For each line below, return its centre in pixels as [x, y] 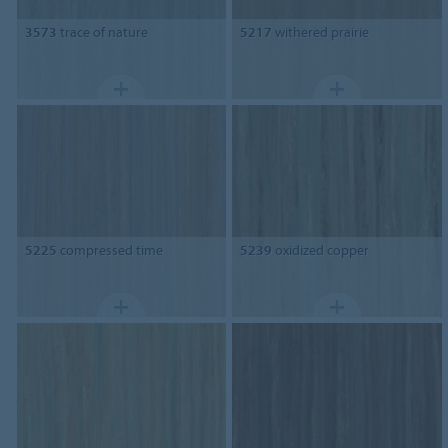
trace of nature [102, 32]
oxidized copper [321, 249]
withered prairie [321, 32]
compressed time [109, 249]
